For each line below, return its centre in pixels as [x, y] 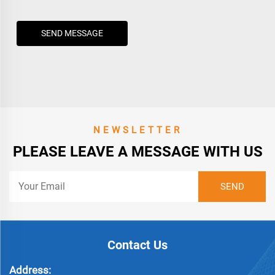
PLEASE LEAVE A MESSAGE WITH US [137, 152]
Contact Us [137, 245]
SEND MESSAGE [72, 33]
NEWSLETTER [137, 130]
